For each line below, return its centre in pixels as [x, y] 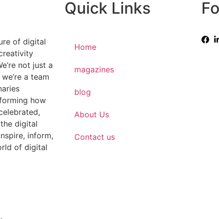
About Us [92, 114]
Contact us [95, 137]
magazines [94, 69]
